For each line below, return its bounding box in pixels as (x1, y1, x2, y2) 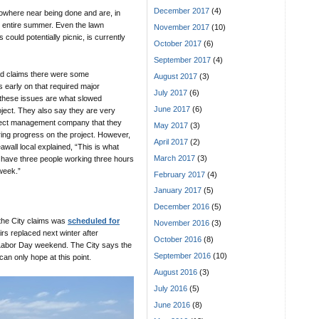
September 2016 (154, 251, 211, 261)
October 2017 (154, 38, 202, 48)
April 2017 (154, 137, 188, 146)
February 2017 (154, 169, 205, 179)
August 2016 (154, 268, 197, 277)
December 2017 (154, 6, 209, 15)
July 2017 (154, 88, 187, 97)
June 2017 (154, 104, 190, 113)
